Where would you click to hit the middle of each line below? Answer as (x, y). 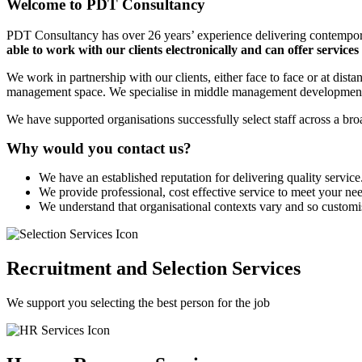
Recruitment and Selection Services (154, 269)
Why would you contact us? (99, 149)
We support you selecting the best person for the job (138, 303)
